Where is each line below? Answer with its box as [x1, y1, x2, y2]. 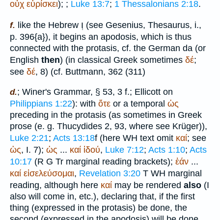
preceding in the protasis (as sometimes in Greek [10, 110, 202, 120]
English [10, 55, 41, 65]
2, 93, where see [102, 121, 172, 131]
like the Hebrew [15, 20, 81, 30]
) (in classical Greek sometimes [60, 55, 185, 65]
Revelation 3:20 [79, 168, 140, 178]
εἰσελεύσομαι [24, 168, 74, 178]
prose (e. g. [10, 121, 57, 131]
